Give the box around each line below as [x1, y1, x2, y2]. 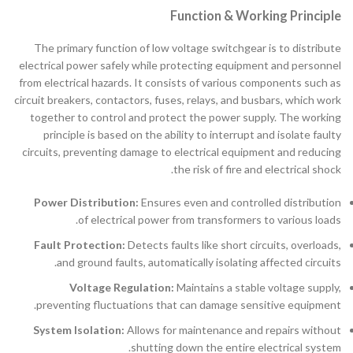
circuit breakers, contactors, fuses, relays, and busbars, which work [14, 92, 341, 106]
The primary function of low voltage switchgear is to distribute [34, 40, 341, 54]
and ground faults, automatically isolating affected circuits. [57, 255, 341, 269]
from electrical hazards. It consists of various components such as [19, 75, 341, 89]
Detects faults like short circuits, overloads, [125, 237, 341, 251]
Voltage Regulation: [69, 280, 174, 294]
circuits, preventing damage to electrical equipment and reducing [22, 144, 341, 158]
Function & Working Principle [170, 8, 341, 24]
